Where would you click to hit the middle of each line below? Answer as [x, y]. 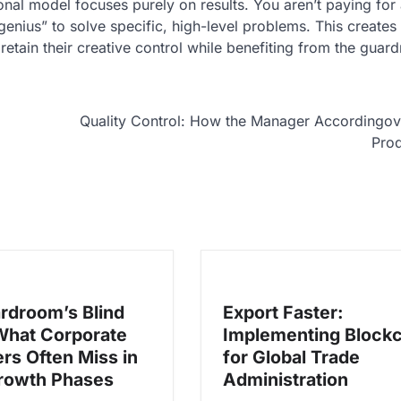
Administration [286, 379]
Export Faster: [283, 312]
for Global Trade [291, 357]
